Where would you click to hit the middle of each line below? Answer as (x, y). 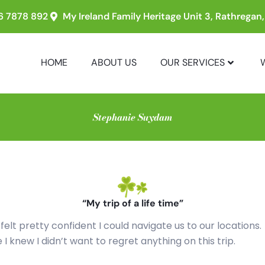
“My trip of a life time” (132, 203)
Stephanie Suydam (132, 117)
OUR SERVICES (193, 62)
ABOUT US (114, 62)
